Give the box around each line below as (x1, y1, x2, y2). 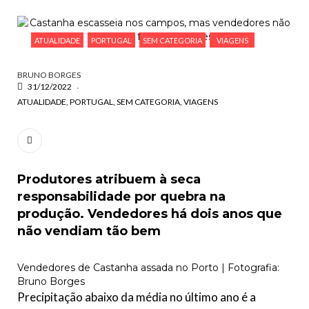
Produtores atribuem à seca (17, 172, 201, 187)
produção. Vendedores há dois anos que (17, 206, 282, 221)
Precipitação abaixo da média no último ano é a (17, 290, 256, 304)
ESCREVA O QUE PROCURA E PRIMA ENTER (55, 22, 255, 29)
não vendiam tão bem (17, 223, 161, 239)
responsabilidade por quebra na (17, 189, 226, 204)
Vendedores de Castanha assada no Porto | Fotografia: (17, 261, 279, 274)
